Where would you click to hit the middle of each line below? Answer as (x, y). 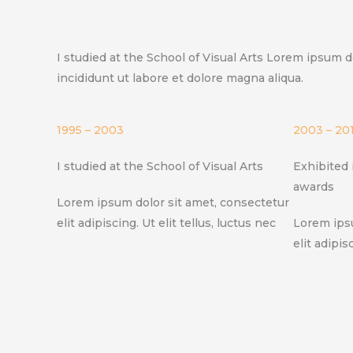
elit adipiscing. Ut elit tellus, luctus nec (166, 223)
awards (314, 186)
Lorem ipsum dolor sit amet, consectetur (173, 202)
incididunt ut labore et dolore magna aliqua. (180, 78)
